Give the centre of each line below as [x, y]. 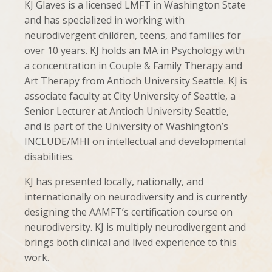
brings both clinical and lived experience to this [131, 243]
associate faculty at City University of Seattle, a [130, 96]
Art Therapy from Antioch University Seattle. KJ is [136, 81]
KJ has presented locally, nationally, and [114, 182]
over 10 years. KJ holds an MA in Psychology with [134, 51]
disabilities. [49, 157]
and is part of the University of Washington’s [126, 127]
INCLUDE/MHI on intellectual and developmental [135, 142]
